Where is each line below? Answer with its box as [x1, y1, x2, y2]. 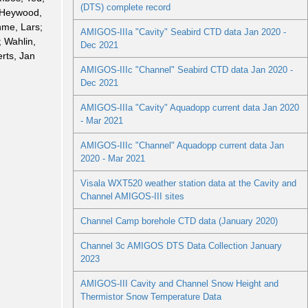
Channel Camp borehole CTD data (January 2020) [80, 216, 278, 227]
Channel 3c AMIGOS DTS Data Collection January [80, 241, 282, 252]
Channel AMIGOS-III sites [80, 191, 184, 202]
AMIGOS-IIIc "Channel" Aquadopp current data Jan [80, 140, 284, 151]
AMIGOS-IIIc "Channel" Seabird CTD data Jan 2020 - [80, 65, 293, 76]
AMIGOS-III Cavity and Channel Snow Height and [80, 278, 278, 289]
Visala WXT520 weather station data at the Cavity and [80, 178, 296, 189]
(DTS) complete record [80, 2, 170, 13]
